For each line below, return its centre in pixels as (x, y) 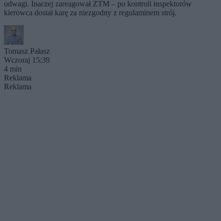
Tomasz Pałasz (27, 51)
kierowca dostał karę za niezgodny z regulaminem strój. (90, 12)
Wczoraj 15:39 (27, 60)
